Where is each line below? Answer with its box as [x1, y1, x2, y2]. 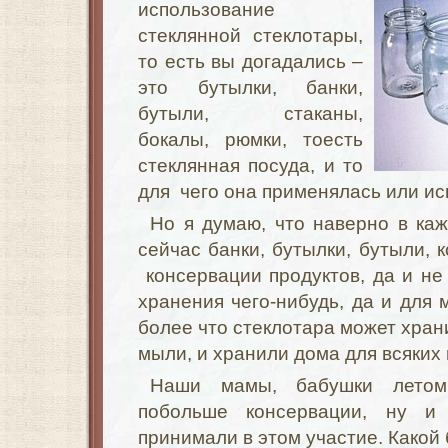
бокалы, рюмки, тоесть [138, 129, 363, 150]
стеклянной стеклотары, [138, 25, 363, 46]
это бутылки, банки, [138, 77, 363, 98]
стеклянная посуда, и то [138, 155, 363, 176]
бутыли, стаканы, [138, 103, 363, 124]
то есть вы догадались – [138, 51, 363, 72]
